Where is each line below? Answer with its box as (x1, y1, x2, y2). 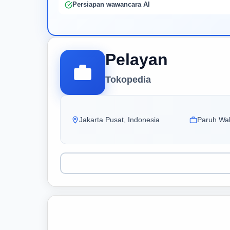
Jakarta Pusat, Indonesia (79, 116, 160, 124)
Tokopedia (105, 74, 151, 85)
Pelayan (105, 50, 168, 69)
